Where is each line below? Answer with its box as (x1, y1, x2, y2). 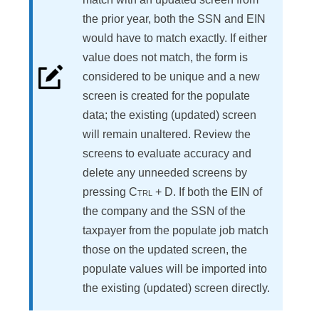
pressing (83, 186, 129, 199)
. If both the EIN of (173, 186, 262, 199)
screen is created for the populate (83, 90, 250, 103)
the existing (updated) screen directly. (83, 282, 270, 295)
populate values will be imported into (83, 263, 267, 276)
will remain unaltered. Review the (83, 128, 251, 141)
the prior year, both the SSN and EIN (83, 13, 266, 26)
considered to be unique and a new (83, 70, 260, 83)
